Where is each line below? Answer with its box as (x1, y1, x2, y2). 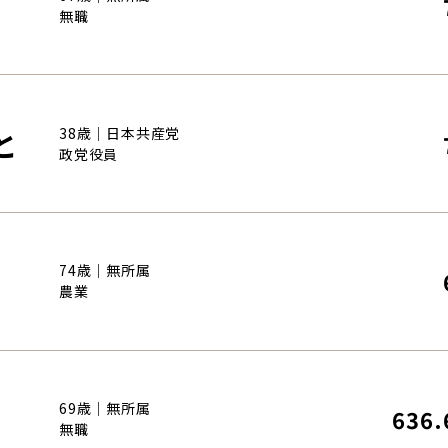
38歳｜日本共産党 (59, 122, 181, 143)
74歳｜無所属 (59, 260, 151, 281)
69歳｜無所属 (59, 397, 151, 418)
